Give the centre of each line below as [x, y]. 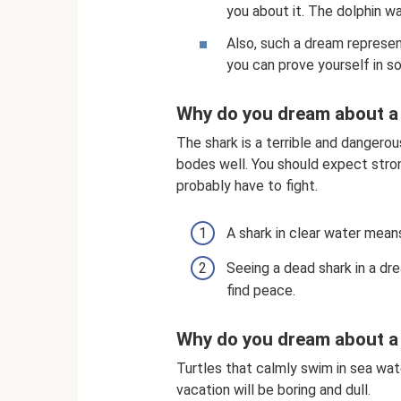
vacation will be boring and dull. [273, 390]
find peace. [261, 290]
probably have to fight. [247, 186]
